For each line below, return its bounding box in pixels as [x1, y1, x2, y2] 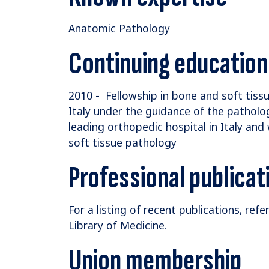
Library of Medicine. [68, 218, 167, 233]
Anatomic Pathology [68, 21, 170, 36]
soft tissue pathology [68, 135, 177, 150]
